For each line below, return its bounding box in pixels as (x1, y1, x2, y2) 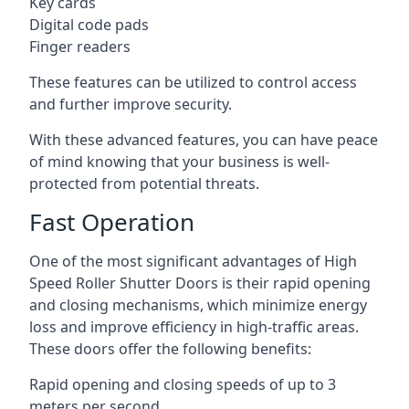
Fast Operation (29, 205, 194, 238)
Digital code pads (29, 15, 149, 35)
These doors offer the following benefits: (29, 339, 311, 359)
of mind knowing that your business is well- (29, 152, 330, 172)
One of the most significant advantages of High (29, 251, 357, 271)
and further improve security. (29, 94, 232, 114)
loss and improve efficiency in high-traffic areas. (29, 317, 359, 337)
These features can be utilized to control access (29, 72, 357, 92)
